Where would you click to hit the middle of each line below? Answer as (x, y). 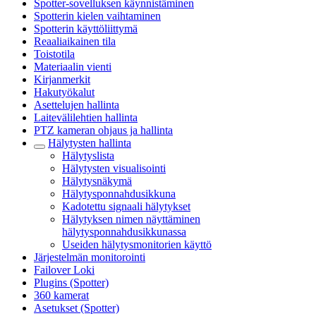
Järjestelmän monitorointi (90, 257)
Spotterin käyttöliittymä (86, 29)
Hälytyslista (88, 156)
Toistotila (54, 54)
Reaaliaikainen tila (75, 41)
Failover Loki (64, 270)
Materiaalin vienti (73, 67)
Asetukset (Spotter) (77, 308)
